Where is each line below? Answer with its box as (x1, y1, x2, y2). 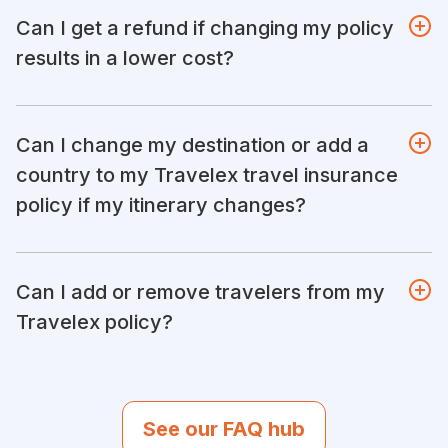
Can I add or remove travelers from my (16, 279, 385, 304)
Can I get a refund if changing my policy (16, 15, 394, 40)
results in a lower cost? (16, 45, 234, 70)
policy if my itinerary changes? (16, 192, 306, 217)
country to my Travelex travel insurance (16, 162, 398, 187)
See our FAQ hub (143, 416, 305, 441)
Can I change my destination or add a (16, 132, 369, 157)
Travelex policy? (16, 309, 173, 334)
